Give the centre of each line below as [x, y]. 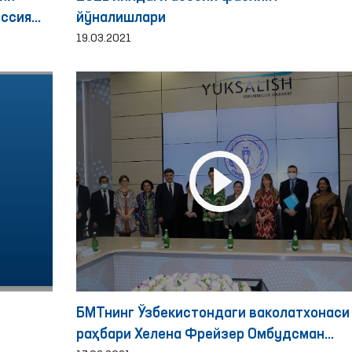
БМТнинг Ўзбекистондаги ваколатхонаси [213, 313]
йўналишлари [121, 18]
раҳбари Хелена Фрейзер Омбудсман [200, 335]
